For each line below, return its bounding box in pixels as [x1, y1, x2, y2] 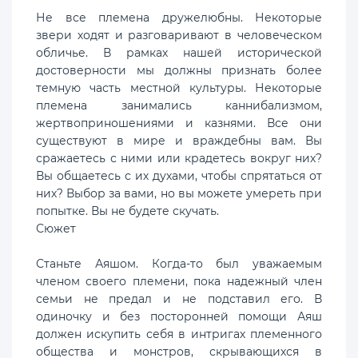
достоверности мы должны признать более [36, 62, 322, 78]
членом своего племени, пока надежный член [36, 273, 322, 288]
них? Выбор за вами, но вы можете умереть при [36, 185, 322, 201]
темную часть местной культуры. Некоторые [36, 80, 322, 95]
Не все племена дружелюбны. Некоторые [36, 10, 322, 25]
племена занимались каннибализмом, [36, 97, 322, 113]
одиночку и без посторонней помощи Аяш [36, 308, 322, 324]
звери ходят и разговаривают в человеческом [36, 27, 322, 42]
